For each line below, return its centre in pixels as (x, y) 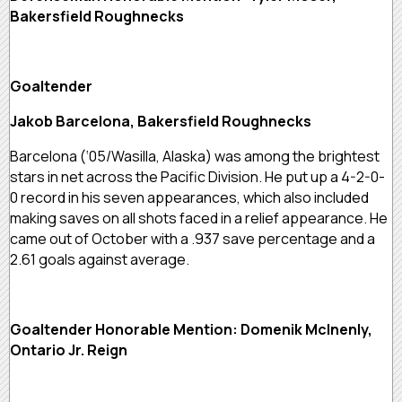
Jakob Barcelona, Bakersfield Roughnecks (163, 121)
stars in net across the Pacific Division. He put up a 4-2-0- (197, 176)
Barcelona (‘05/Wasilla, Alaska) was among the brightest (195, 156)
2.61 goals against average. (101, 259)
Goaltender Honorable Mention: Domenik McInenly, (191, 329)
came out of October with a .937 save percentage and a (192, 238)
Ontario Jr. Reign (70, 350)
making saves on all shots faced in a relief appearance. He (199, 218)
